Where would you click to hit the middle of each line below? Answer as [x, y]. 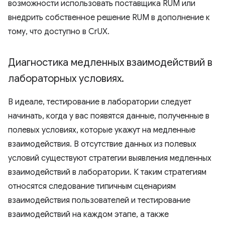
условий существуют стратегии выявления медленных [110, 158]
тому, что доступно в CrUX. [59, 32]
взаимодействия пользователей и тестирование [99, 200]
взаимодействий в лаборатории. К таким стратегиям [107, 172]
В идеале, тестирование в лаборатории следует [100, 102]
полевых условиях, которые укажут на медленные [102, 130]
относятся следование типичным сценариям [92, 186]
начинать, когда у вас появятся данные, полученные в [109, 116]
